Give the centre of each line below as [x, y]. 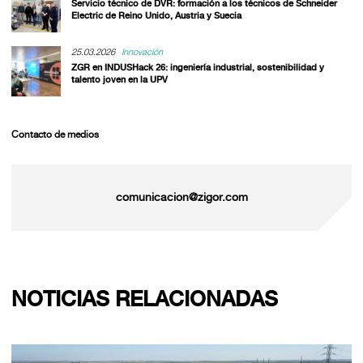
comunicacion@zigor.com [181, 197]
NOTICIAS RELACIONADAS [144, 299]
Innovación [143, 52]
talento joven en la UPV [119, 79]
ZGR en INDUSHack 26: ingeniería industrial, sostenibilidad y [197, 67]
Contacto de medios [55, 135]
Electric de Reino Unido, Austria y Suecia [156, 16]
